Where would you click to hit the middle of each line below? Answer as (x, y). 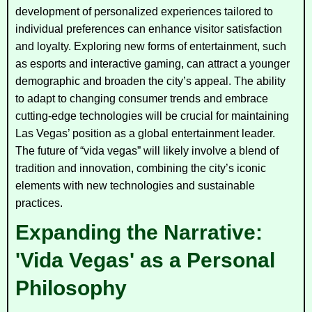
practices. (39, 203)
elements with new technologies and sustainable (135, 185)
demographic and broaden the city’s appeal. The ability (150, 81)
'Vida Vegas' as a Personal (145, 260)
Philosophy (71, 288)
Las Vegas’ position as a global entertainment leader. (145, 133)
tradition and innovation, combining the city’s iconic (141, 168)
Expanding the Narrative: (139, 232)
